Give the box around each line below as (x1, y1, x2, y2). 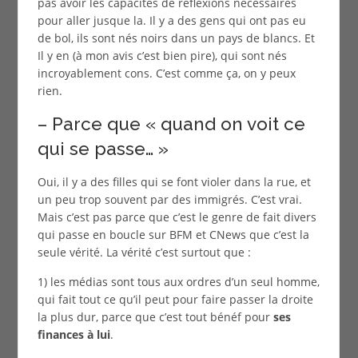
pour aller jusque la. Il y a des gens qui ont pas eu (37, 12, 306, 28)
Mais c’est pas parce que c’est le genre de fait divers (37, 209, 316, 225)
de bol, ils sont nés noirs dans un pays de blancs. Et (37, 30, 315, 46)
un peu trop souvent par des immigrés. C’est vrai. (37, 191, 302, 207)
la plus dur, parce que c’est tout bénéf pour (37, 308, 273, 324)
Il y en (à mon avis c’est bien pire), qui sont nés (37, 47, 287, 63)
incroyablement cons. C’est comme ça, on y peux (37, 65, 296, 81)
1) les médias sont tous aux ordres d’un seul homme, (37, 273, 320, 289)
